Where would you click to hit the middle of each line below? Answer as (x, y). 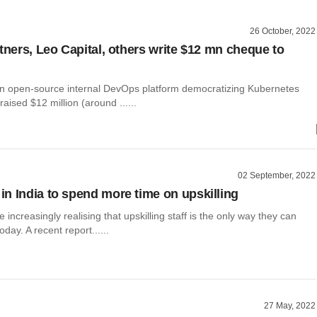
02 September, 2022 (277, 175)
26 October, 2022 (283, 31)
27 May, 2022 (290, 306)
